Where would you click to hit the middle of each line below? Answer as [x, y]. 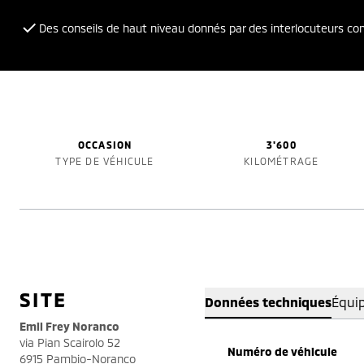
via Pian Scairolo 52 [70, 342]
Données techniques [268, 302]
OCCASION [105, 145]
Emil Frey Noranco [69, 326]
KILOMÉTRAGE [282, 161]
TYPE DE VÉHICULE [105, 161]
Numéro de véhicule [282, 351]
